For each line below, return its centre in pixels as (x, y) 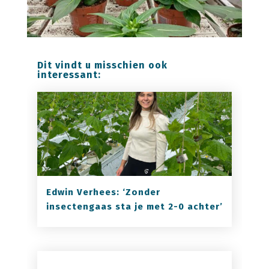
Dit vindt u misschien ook (102, 65)
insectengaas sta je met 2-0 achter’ (134, 206)
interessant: (69, 74)
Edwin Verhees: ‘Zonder (103, 192)
